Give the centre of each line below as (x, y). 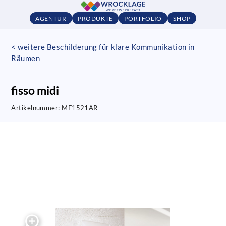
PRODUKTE (95, 18)
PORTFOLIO (143, 18)
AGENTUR (51, 18)
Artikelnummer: (37, 108)
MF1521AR (80, 108)
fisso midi (35, 90)
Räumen (26, 58)
